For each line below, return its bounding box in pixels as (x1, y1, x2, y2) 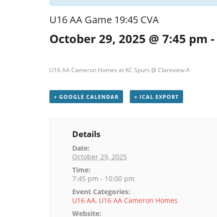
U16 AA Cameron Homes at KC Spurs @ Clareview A (49, 66, 190, 75)
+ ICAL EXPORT (134, 93, 179, 101)
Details (72, 128, 100, 140)
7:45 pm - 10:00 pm (72, 174, 135, 184)
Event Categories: (72, 187, 130, 197)
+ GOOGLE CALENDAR (54, 93, 119, 101)
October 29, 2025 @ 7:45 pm (49, 31, 208, 46)
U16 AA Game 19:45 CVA (49, 13, 159, 26)
